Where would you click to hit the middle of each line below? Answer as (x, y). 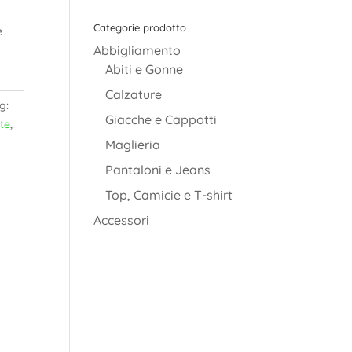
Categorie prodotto (140, 28)
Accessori (122, 220)
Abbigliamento (137, 51)
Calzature (134, 95)
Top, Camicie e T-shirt (169, 195)
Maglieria (133, 145)
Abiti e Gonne (145, 70)
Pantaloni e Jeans (158, 170)
